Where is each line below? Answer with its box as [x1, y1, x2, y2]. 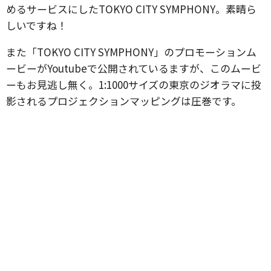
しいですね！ [6, 18, 67, 33]
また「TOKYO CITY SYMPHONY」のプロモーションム [6, 44, 256, 60]
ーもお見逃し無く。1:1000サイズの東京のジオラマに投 [6, 77, 261, 93]
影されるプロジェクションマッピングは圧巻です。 [6, 93, 241, 109]
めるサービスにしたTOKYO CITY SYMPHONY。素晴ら [6, 1, 256, 17]
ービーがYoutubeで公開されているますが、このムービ [6, 60, 261, 76]
